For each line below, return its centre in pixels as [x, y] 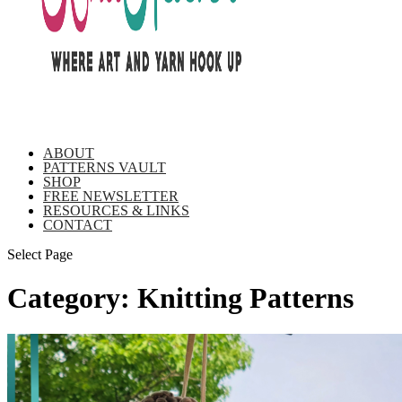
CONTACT [78, 224]
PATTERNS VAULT [105, 167]
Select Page [40, 254]
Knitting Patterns [245, 297]
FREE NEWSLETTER [111, 196]
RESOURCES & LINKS [116, 210]
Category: [72, 297]
